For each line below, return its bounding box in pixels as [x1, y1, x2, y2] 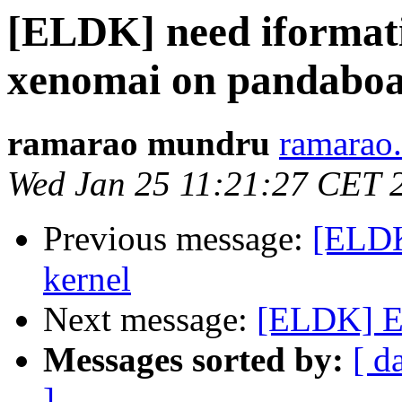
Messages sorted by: [43, 340, 344, 380]
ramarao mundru [7, 124, 270, 163]
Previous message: [43, 219, 312, 258]
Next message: [43, 300, 257, 339]
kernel [43, 259, 131, 299]
